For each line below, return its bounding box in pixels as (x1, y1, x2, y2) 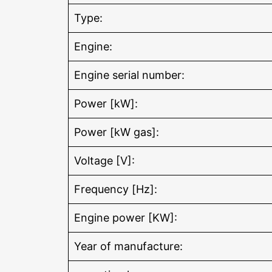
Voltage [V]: (74, 154, 135, 168)
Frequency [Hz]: (74, 183, 157, 196)
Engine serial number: (74, 69, 185, 82)
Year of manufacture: (74, 240, 183, 253)
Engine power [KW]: (74, 211, 177, 225)
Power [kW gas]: (74, 126, 159, 139)
